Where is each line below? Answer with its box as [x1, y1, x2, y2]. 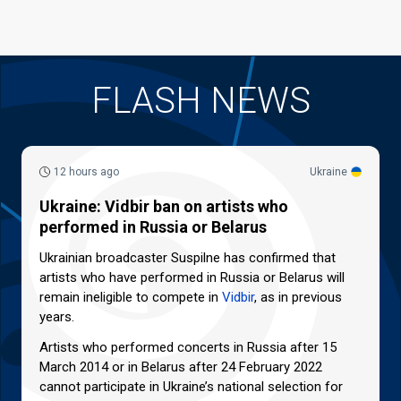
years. [39, 309, 74, 326]
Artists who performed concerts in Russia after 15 [39, 339, 337, 356]
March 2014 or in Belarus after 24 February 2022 [39, 359, 322, 376]
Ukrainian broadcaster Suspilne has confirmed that [39, 250, 336, 267]
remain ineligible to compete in [39, 289, 222, 306]
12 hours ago [54, 166, 119, 179]
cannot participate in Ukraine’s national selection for [39, 379, 343, 396]
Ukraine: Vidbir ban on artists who [39, 197, 288, 217]
